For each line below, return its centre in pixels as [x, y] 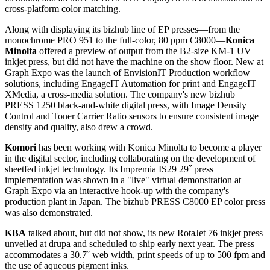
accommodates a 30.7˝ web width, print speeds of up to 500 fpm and [135, 255]
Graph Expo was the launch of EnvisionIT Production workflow [127, 73]
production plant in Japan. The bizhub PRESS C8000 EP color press [135, 202]
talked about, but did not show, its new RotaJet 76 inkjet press [144, 233]
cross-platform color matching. [63, 9]
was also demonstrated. [49, 213]
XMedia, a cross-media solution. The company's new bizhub [120, 95]
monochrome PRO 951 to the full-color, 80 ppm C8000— [115, 40]
